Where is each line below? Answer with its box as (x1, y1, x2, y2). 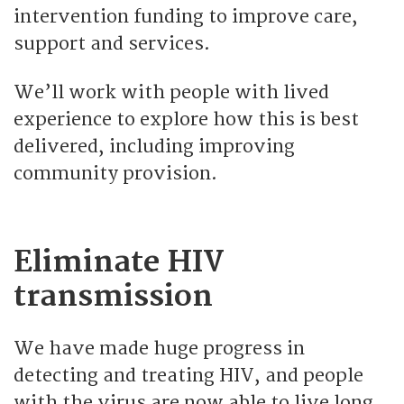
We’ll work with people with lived (14, 80, 329, 104)
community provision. (14, 161, 217, 185)
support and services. (14, 32, 210, 55)
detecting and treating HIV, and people (14, 363, 363, 387)
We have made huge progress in (14, 336, 305, 360)
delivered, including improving (14, 134, 295, 158)
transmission (14, 278, 213, 315)
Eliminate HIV (14, 243, 225, 280)
